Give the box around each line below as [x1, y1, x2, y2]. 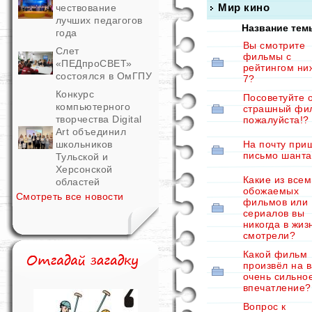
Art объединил [56, 126, 127, 137]
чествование [56, 2, 117, 13]
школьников [56, 139, 113, 150]
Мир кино [215, 1, 270, 13]
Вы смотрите [243, 40, 306, 51]
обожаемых [243, 185, 299, 196]
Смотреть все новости [16, 191, 124, 202]
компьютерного [56, 101, 131, 112]
